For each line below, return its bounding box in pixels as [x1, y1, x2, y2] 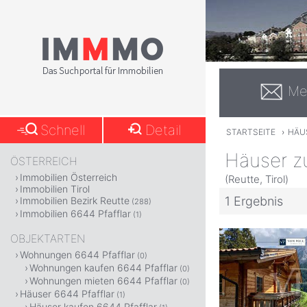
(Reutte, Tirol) [225, 172, 288, 186]
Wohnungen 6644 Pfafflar [20, 249, 135, 260]
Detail [145, 122, 182, 138]
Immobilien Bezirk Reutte [20, 195, 130, 206]
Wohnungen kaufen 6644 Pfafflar [29, 262, 177, 273]
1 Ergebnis [225, 194, 283, 209]
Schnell [40, 122, 86, 138]
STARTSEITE [225, 127, 275, 138]
